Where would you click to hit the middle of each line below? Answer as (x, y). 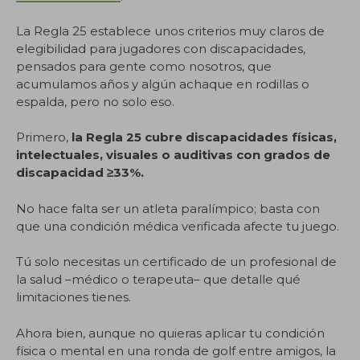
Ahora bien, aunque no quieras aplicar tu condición (170, 333)
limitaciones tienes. (74, 297)
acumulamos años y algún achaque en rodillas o (163, 84)
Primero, (44, 137)
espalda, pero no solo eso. (95, 101)
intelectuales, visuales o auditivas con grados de (173, 155)
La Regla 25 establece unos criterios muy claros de (170, 31)
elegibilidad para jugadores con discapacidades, (161, 48)
